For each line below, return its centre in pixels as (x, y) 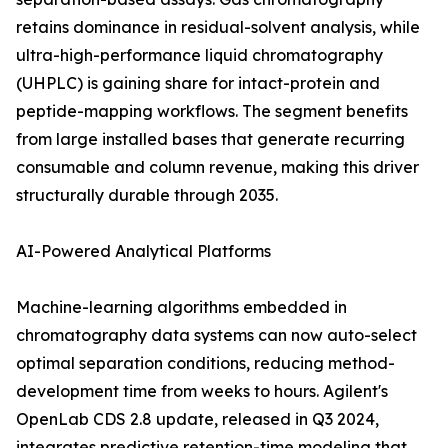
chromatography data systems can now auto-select (216, 335)
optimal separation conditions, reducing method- (205, 363)
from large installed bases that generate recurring (210, 139)
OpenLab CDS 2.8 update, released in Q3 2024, (197, 419)
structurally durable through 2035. (147, 195)
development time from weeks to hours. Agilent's (202, 391)
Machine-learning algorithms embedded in (181, 307)
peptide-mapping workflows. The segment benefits (212, 111)
